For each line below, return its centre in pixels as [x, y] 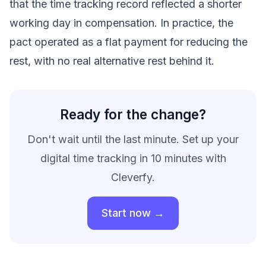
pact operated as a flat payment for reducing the [129, 42]
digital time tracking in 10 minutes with [133, 158]
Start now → [133, 213]
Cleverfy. [133, 177]
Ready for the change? [133, 114]
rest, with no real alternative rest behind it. [112, 61]
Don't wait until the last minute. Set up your [133, 139]
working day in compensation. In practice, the [121, 23]
